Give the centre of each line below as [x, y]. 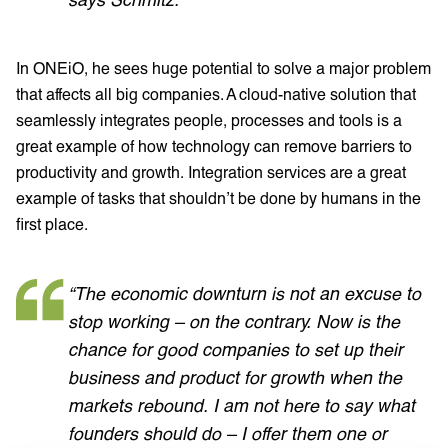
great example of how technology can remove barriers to [214, 145]
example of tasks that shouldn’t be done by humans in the [218, 197]
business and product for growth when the [235, 376]
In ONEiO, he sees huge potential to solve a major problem [223, 67]
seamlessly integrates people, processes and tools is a [209, 119]
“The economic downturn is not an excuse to [244, 292]
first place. [54, 223]
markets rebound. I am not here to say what [241, 404]
